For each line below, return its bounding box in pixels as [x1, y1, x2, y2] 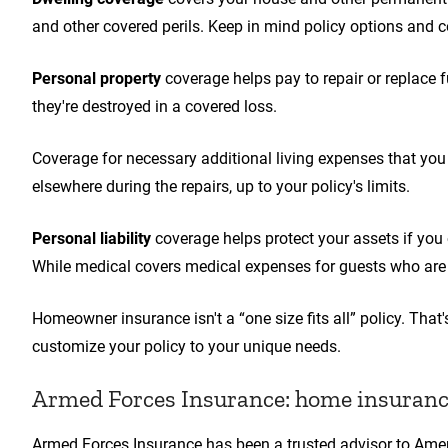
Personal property [32, 69, 161, 88]
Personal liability [32, 229, 151, 248]
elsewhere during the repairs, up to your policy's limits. [32, 177, 410, 196]
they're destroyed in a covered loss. [32, 97, 277, 116]
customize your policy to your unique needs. [32, 337, 341, 356]
